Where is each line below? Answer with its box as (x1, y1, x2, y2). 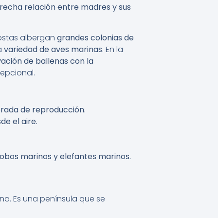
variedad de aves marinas (4, 43, 102, 55)
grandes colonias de (57, 32, 134, 43)
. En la (102, 43, 123, 55)
